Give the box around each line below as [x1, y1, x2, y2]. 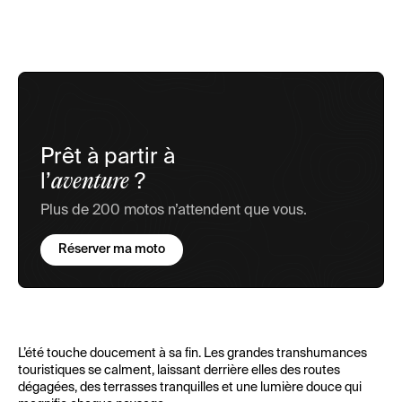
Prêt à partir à [40, 146, 175, 168]
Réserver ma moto [58, 243, 165, 256]
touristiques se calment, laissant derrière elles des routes [18, 364, 340, 377]
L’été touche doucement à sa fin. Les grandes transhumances [18, 347, 367, 360]
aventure [51, 170, 129, 195]
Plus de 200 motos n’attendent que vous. [40, 204, 307, 218]
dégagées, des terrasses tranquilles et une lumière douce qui [18, 381, 362, 394]
